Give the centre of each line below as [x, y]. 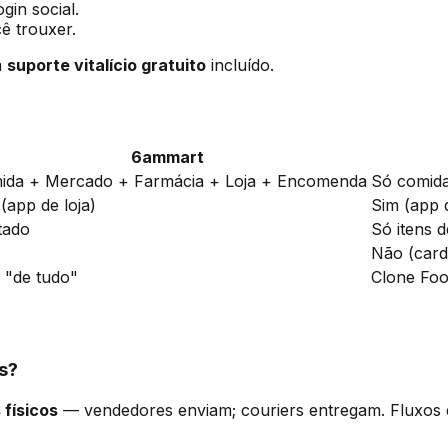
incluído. [240, 64]
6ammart [167, 156]
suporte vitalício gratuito [106, 64]
